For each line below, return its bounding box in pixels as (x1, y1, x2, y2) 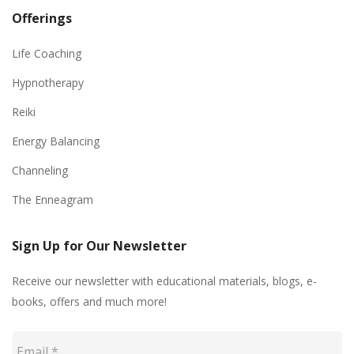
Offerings (12, 9, 72, 28)
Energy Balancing (12, 134, 100, 149)
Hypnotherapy (12, 75, 84, 91)
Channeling (12, 163, 68, 179)
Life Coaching (12, 46, 81, 62)
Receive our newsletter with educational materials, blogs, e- (12, 273, 317, 289)
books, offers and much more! (12, 294, 167, 310)
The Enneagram (12, 192, 93, 208)
